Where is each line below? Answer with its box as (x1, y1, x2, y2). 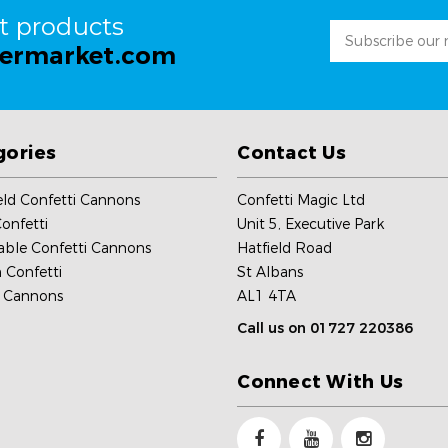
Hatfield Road (237, 238, 333, 257)
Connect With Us (237, 370, 404, 393)
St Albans (237, 262, 304, 281)
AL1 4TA (237, 286, 297, 305)
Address (329, 47, 386, 66)
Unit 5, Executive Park (237, 214, 385, 233)
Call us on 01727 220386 (237, 318, 414, 337)
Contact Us (237, 141, 346, 164)
